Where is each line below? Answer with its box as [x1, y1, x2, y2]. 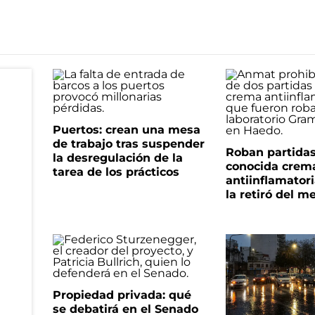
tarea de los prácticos [52, 165, 179, 179]
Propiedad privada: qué [52, 288, 191, 302]
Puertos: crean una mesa [52, 123, 200, 136]
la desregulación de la [52, 151, 183, 165]
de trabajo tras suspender [52, 137, 205, 150]
